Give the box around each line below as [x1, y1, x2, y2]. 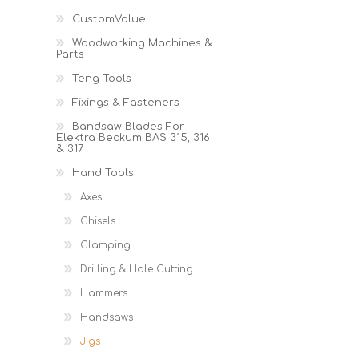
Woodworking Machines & [72, 38, 212, 49]
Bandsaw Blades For [72, 121, 184, 132]
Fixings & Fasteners [72, 97, 179, 108]
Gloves [112, 46, 150, 58]
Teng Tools [72, 73, 131, 84]
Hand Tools [72, 167, 134, 179]
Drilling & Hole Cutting [80, 264, 193, 275]
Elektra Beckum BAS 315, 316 [56, 132, 210, 143]
